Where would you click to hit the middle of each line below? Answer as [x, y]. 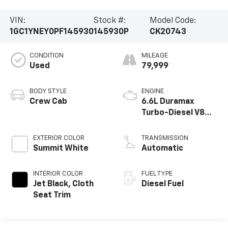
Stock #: [109, 21]
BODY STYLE [48, 92]
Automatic [162, 149]
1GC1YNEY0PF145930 [51, 32]
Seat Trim [52, 196]
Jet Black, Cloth [63, 184]
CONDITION [46, 56]
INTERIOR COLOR [58, 174]
